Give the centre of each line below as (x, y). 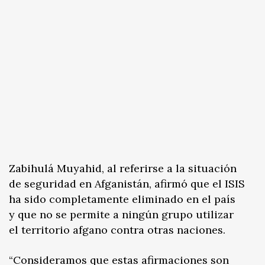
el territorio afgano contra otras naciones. (117, 230)
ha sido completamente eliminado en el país (122, 199)
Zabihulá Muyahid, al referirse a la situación (123, 169)
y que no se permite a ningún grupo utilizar (121, 215)
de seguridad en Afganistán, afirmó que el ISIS (127, 184)
